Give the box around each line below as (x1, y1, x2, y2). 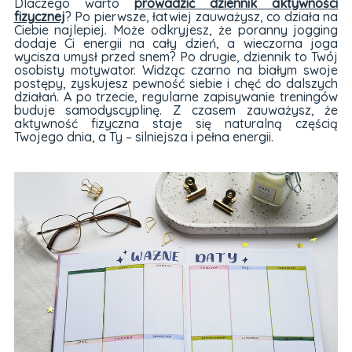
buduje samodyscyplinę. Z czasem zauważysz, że (13, 101, 339, 118)
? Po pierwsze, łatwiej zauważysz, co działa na (64, 8, 339, 24)
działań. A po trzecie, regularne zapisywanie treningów (13, 88, 339, 104)
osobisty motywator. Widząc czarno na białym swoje (13, 61, 339, 78)
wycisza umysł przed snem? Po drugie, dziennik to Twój (13, 48, 339, 64)
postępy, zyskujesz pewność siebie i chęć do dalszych (13, 75, 339, 91)
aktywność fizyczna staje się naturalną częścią (13, 115, 339, 131)
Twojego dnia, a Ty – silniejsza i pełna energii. (13, 128, 273, 145)
